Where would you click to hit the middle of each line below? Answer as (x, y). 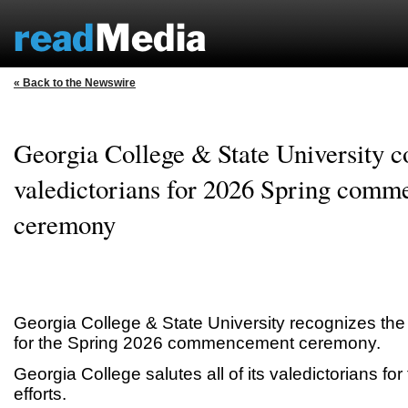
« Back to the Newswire (75, 83)
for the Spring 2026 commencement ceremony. (197, 343)
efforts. (40, 394)
